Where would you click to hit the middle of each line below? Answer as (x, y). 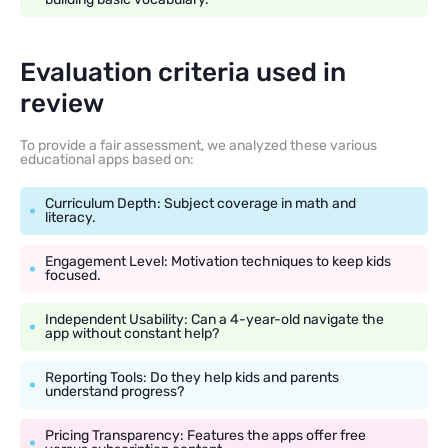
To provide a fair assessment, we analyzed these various (198, 145)
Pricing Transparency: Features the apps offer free (205, 435)
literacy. (70, 217)
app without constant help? (132, 333)
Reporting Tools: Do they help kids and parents (192, 377)
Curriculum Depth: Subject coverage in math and (200, 203)
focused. (73, 275)
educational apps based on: (107, 159)
